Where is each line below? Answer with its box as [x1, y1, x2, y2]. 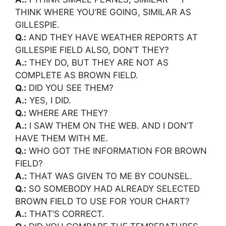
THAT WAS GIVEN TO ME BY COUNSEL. [27, 171, 192, 181]
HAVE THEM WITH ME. [15, 133, 108, 143]
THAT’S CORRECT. [27, 208, 104, 219]
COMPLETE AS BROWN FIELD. [15, 70, 138, 80]
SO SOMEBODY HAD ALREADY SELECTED [26, 183, 200, 194]
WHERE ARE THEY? [26, 107, 108, 118]
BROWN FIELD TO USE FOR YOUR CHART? [15, 196, 190, 206]
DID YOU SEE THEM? [26, 82, 114, 93]
